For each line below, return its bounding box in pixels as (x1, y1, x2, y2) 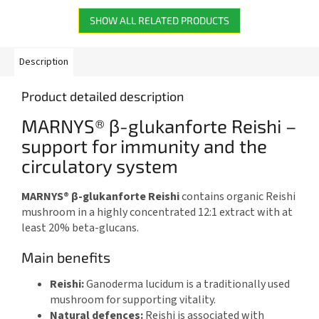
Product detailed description (21, 88, 184, 105)
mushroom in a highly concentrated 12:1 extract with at (21, 204, 293, 220)
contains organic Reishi (179, 188, 296, 204)
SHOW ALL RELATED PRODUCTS (90, 14, 229, 27)
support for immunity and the (21, 135, 267, 157)
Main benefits (21, 248, 110, 266)
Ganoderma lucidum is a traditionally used (84, 276, 290, 293)
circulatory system (21, 155, 178, 177)
